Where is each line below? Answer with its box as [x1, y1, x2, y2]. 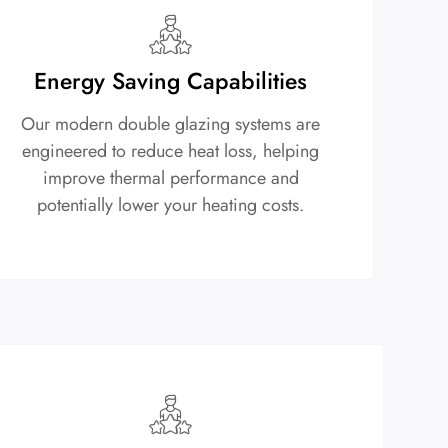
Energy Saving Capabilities [34, 63, 308, 98]
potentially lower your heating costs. [37, 191, 305, 218]
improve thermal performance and [42, 164, 299, 191]
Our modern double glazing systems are [21, 110, 321, 137]
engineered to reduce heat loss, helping [22, 137, 320, 164]
